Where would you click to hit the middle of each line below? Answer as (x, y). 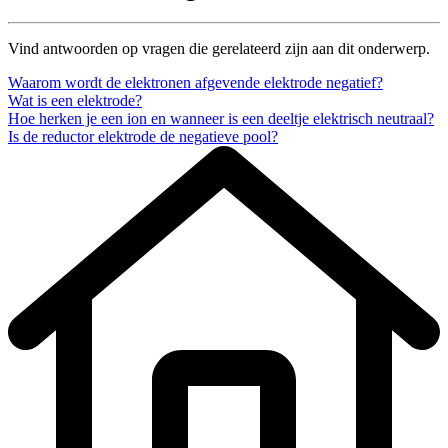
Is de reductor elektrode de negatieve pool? (143, 137)
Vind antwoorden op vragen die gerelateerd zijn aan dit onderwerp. (219, 49)
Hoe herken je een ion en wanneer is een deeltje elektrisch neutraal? (221, 119)
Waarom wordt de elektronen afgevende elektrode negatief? (195, 83)
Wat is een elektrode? (75, 101)
